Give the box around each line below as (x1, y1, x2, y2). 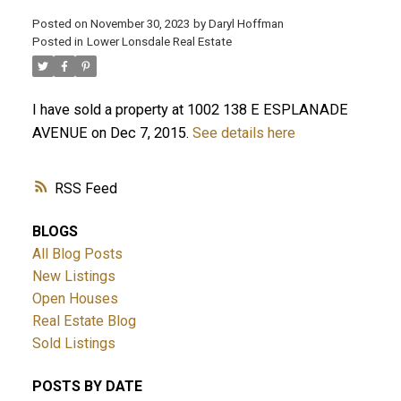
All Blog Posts (31, 245, 123, 263)
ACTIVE (272, 183, 306, 196)
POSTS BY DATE (31, 377, 142, 395)
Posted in (31, 34, 83, 48)
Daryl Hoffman (208, 16, 284, 30)
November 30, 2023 (90, 16, 190, 30)
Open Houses (31, 290, 118, 308)
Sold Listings (31, 335, 115, 353)
